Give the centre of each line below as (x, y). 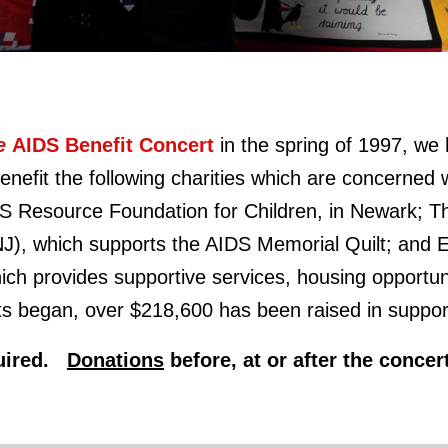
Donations (115, 359)
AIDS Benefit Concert (116, 144)
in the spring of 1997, (314, 144)
